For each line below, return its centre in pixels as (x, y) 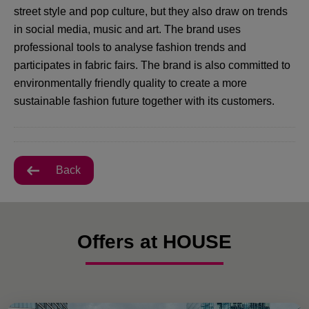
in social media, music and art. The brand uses (127, 29)
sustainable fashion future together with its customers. (144, 101)
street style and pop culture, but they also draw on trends (151, 11)
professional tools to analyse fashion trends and (130, 47)
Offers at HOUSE (154, 242)
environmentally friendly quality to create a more (130, 83)
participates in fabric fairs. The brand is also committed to (152, 65)
